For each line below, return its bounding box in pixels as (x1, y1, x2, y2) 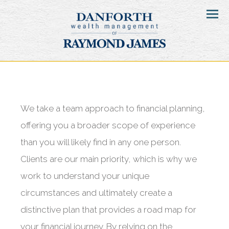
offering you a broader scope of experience (20, 120, 195, 130)
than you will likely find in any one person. (20, 137, 181, 147)
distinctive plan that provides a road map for (20, 204, 196, 215)
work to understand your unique (20, 171, 149, 181)
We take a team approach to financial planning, (20, 103, 205, 113)
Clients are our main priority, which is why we (20, 154, 197, 164)
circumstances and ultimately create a (20, 188, 172, 198)
